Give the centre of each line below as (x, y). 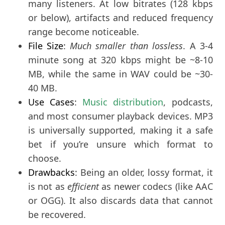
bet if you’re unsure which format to (121, 144)
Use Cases (51, 102)
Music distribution (123, 102)
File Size (46, 45)
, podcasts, (188, 102)
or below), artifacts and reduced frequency (121, 17)
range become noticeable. (84, 31)
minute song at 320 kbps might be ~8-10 (121, 60)
